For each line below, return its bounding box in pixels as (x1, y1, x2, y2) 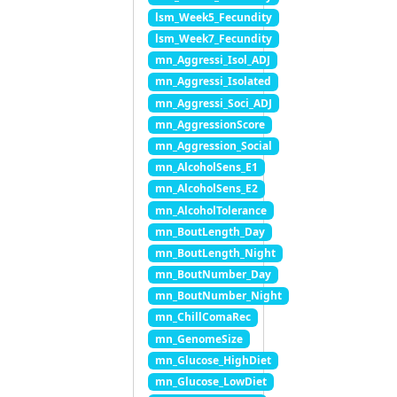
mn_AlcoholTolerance (154, 202, 267, 218)
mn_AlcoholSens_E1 (154, 160, 258, 175)
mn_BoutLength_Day (154, 223, 265, 239)
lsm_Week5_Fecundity (154, 9, 272, 25)
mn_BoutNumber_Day (154, 267, 271, 283)
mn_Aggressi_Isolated (154, 74, 271, 90)
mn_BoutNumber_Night (154, 288, 282, 304)
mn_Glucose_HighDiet (154, 352, 271, 368)
